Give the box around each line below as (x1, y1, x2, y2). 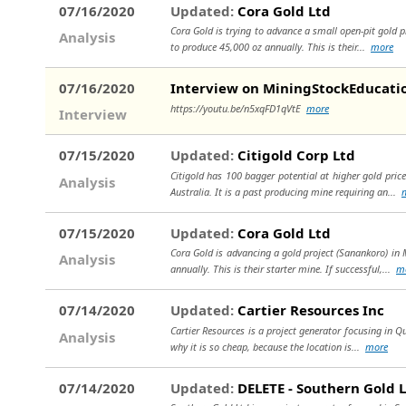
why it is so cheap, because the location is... (170, 339, 365, 353)
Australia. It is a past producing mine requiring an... (170, 184, 401, 198)
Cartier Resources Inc (234, 301, 384, 320)
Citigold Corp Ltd (234, 146, 355, 165)
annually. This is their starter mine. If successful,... (170, 262, 396, 276)
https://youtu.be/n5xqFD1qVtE (170, 101, 306, 115)
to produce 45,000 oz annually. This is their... (170, 40, 371, 53)
